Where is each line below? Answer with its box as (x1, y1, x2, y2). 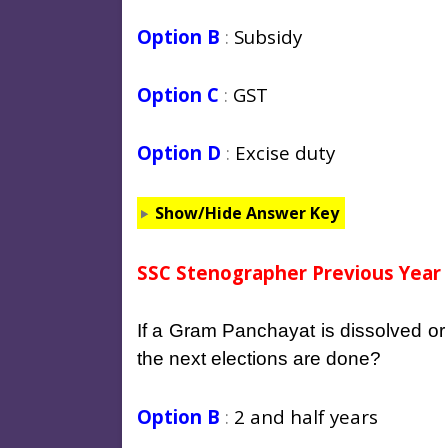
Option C (137, 81, 219, 107)
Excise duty (235, 139, 335, 165)
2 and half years (229, 403, 378, 429)
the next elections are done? (137, 347, 381, 369)
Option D (137, 139, 221, 165)
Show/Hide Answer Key (154, 201, 339, 224)
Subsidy (234, 23, 302, 49)
